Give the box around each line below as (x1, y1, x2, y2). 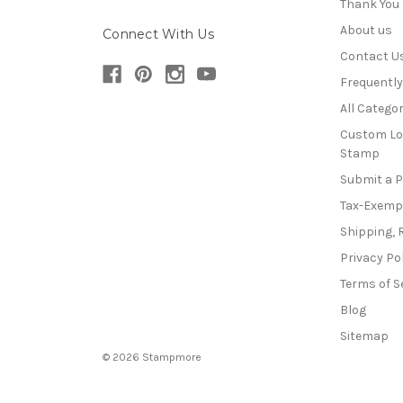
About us (340, 22, 393, 39)
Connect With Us (103, 25, 214, 42)
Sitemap (340, 328, 390, 345)
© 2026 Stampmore (103, 351, 201, 364)
